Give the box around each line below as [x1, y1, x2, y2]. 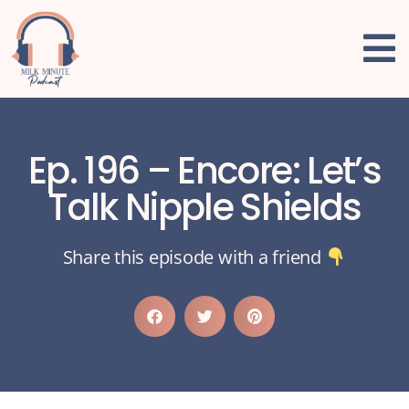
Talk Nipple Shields [47, 181, 362, 233]
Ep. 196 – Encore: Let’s [28, 144, 381, 196]
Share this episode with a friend [62, 244, 326, 269]
